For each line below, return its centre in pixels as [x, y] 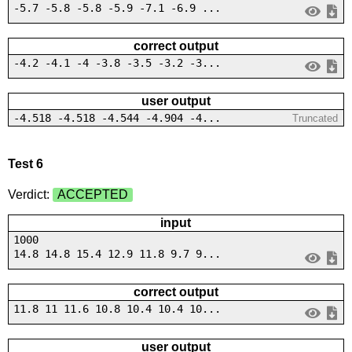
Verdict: [30, 195]
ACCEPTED [92, 195]
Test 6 [25, 163]
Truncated [315, 118]
